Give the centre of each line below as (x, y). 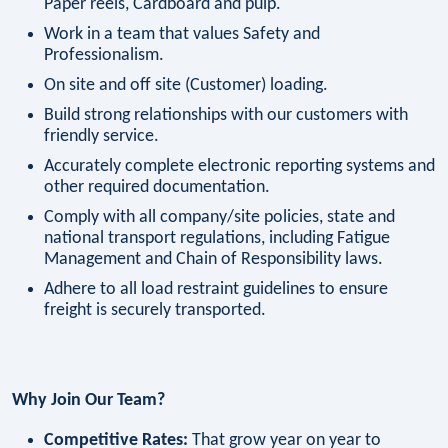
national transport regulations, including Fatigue (217, 239)
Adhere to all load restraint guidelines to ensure (216, 290)
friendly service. (101, 137)
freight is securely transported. (155, 311)
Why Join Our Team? (88, 400)
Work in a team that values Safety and (182, 35)
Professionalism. (104, 56)
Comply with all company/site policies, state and (219, 218)
